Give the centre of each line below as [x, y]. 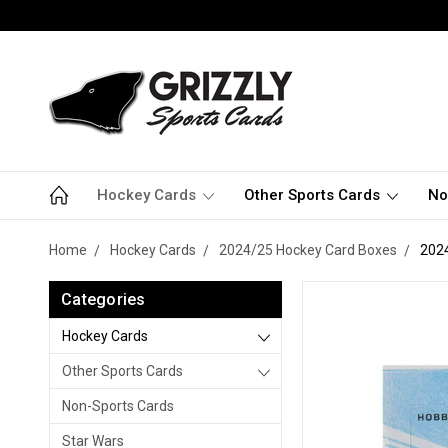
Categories [103, 299]
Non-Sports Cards [118, 406]
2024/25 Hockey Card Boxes [308, 250]
